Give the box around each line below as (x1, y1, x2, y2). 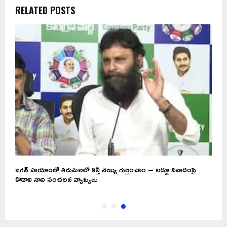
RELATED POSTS (15, 4, 75, 17)
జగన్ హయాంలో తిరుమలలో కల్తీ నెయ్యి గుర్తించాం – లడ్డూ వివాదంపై (15, 162, 196, 177)
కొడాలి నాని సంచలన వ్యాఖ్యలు (15, 172, 97, 187)
